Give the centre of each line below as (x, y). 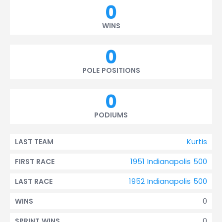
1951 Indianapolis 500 (169, 161)
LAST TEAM (34, 142)
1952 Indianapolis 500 (168, 181)
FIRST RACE (35, 162)
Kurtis (197, 141)
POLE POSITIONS (111, 70)
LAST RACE (34, 181)
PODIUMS (111, 115)
